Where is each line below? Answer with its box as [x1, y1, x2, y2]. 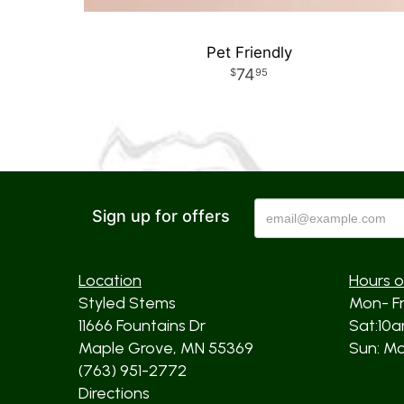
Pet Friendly [206, 43, 292, 61]
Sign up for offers [92, 207, 230, 225]
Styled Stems [78, 293, 176, 313]
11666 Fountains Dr [78, 316, 206, 335]
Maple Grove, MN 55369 [78, 338, 253, 358]
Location [78, 271, 142, 290]
